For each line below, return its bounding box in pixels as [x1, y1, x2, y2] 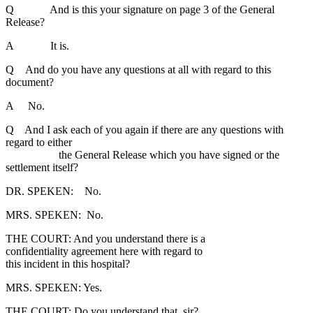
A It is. [6, 40, 69, 52]
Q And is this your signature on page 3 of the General [6, 3, 275, 16]
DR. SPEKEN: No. [6, 185, 101, 198]
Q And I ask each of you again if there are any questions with [6, 124, 284, 136]
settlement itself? [6, 161, 78, 174]
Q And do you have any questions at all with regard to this [6, 64, 271, 76]
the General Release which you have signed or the [6, 149, 279, 161]
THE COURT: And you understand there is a [6, 233, 205, 245]
